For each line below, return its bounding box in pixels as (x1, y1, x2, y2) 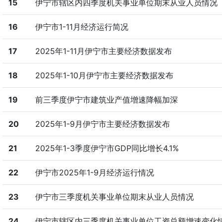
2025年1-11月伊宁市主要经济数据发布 (35, 46, 172, 56)
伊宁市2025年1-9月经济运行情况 (35, 167, 154, 177)
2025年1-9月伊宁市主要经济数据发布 (35, 119, 170, 129)
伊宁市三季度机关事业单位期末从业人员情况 (35, 192, 194, 202)
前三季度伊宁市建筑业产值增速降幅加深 (35, 95, 178, 105)
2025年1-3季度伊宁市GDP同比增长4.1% (35, 143, 179, 153)
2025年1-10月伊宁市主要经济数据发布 (35, 70, 173, 80)
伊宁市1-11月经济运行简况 (35, 22, 128, 32)
